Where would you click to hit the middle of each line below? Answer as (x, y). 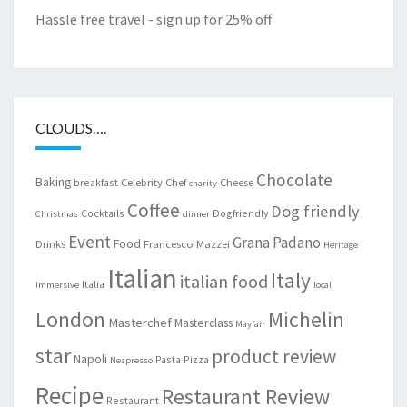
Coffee (154, 210)
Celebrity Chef (154, 181)
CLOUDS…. (71, 127)
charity (203, 183)
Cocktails (103, 213)
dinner (196, 213)
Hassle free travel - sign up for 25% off (154, 19)
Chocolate (294, 179)
